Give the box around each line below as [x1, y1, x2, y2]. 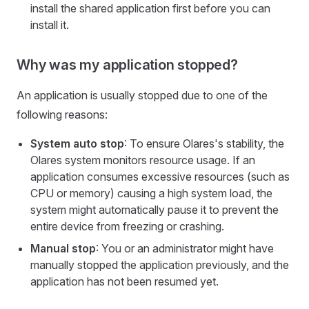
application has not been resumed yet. [30, 274, 219, 288]
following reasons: [17, 107, 108, 121]
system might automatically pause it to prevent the [30, 202, 279, 217]
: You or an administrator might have [96, 241, 274, 255]
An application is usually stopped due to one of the [17, 88, 268, 102]
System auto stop [30, 136, 124, 150]
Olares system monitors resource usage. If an [30, 152, 255, 167]
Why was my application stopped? [17, 56, 238, 73]
